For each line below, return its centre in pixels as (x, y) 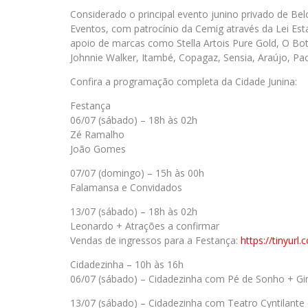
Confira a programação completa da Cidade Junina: (184, 81)
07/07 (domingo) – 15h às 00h (137, 173)
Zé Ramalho (97, 134)
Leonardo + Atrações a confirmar (145, 226)
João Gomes (98, 149)
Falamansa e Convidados (126, 187)
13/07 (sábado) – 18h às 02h (134, 211)
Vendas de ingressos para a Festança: (155, 240)
